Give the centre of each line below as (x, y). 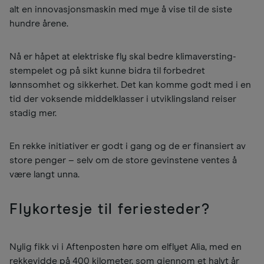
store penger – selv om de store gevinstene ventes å (123, 161)
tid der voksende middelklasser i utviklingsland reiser (123, 99)
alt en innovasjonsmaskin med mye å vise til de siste (121, 10)
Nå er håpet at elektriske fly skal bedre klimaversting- (123, 57)
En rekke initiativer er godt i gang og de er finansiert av (128, 146)
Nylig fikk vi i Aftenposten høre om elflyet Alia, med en (126, 247)
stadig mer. (33, 113)
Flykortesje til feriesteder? (110, 210)
